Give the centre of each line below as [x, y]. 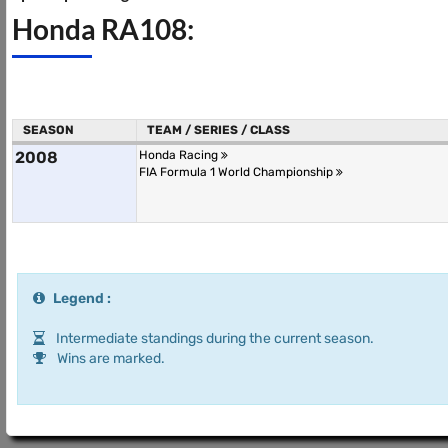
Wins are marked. [109, 358]
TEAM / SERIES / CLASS [218, 130]
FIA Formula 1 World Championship [237, 172]
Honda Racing [180, 155]
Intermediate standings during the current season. [213, 338]
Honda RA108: [103, 29]
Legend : [82, 298]
